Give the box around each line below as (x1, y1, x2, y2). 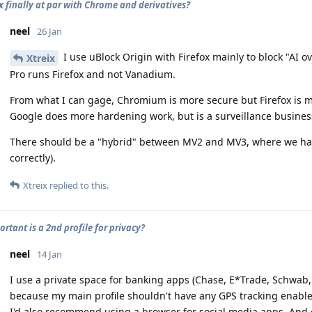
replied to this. (47, 178, 109, 192)
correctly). (10, 150, 56, 164)
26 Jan (37, 25, 62, 38)
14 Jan (37, 247, 62, 260)
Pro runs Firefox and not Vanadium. (10, 67, 175, 81)
